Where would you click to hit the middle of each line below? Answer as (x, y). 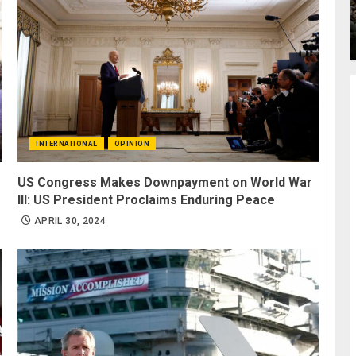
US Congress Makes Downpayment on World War (165, 182)
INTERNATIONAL (67, 143)
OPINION (132, 143)
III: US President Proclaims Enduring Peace (147, 199)
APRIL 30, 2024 (70, 221)
